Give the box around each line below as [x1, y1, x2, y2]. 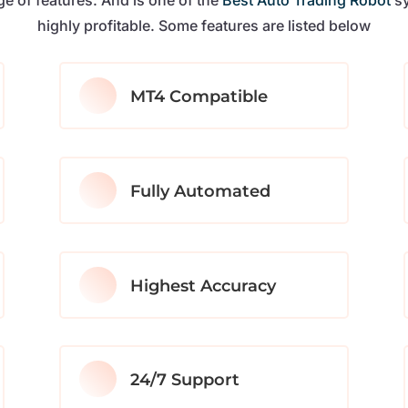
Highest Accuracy [129, 275, 276, 296]
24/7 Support [129, 370, 240, 391]
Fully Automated [129, 181, 270, 201]
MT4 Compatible [129, 87, 268, 107]
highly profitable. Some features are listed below [36, 15, 371, 35]
